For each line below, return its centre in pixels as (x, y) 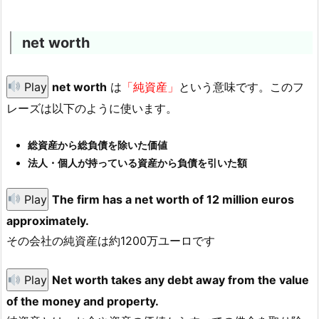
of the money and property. (83, 302)
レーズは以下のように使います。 (92, 108)
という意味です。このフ (242, 87)
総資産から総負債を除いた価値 (98, 145)
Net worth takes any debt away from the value (181, 280)
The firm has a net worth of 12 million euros (173, 199)
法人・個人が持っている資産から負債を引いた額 (137, 163)
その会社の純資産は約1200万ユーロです (111, 240)
